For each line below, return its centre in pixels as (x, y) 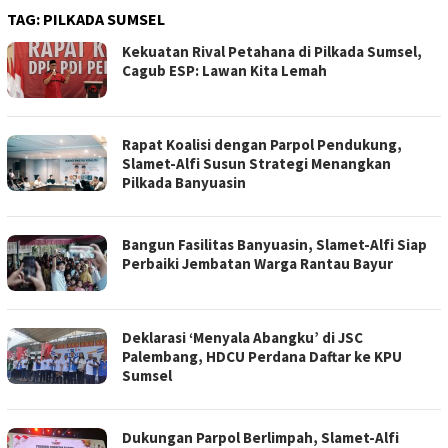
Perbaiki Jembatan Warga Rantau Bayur (257, 264)
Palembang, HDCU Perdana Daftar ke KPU (262, 357)
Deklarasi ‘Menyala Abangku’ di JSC (242, 338)
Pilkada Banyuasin (184, 183)
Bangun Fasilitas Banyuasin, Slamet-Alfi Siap (274, 245)
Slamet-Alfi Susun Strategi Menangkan (256, 164)
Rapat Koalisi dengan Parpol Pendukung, (262, 145)
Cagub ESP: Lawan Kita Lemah (224, 71)
